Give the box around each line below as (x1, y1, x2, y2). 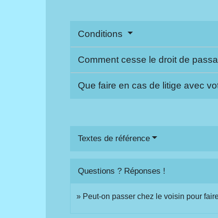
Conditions (78, 28, 126, 39)
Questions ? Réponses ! (78, 166, 166, 176)
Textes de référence (78, 133, 150, 143)
